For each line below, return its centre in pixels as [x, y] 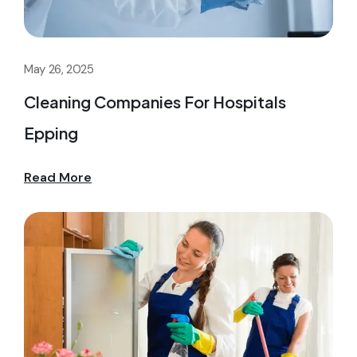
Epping [51, 132]
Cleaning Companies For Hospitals [155, 101]
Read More [58, 177]
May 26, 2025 [59, 69]
